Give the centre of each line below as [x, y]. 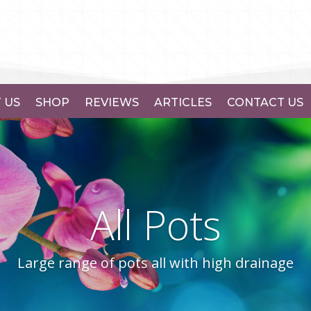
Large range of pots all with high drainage [155, 262]
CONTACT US [265, 102]
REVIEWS [112, 102]
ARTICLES [183, 102]
